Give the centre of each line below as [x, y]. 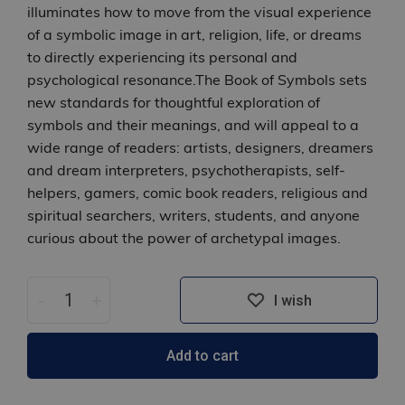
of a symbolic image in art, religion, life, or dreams [194, 35]
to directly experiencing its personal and [162, 57]
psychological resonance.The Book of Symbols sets [197, 80]
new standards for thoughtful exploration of [174, 103]
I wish [292, 300]
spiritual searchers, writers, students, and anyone [193, 216]
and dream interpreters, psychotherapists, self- [186, 170]
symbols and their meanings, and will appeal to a [193, 125]
